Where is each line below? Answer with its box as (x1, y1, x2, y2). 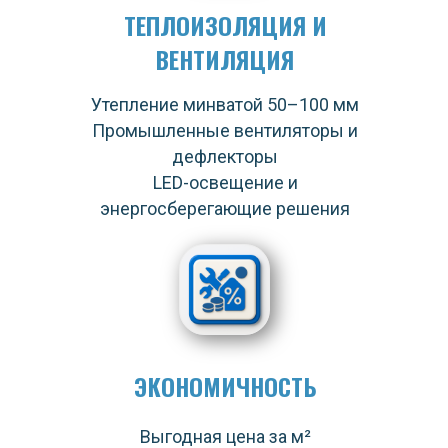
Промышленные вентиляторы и (92, 120, 358, 141)
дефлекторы (172, 146, 278, 167)
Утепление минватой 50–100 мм (91, 94, 359, 115)
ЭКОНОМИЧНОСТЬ (133, 368, 317, 404)
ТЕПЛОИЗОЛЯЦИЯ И (123, 7, 327, 43)
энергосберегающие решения (100, 198, 350, 219)
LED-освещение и (152, 172, 298, 193)
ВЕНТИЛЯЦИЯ (156, 41, 294, 77)
